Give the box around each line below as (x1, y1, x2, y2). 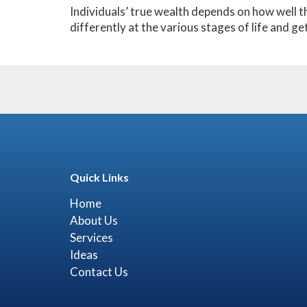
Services (70, 230, 113, 245)
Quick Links (70, 171, 129, 184)
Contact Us (70, 265, 128, 279)
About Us (70, 213, 118, 228)
